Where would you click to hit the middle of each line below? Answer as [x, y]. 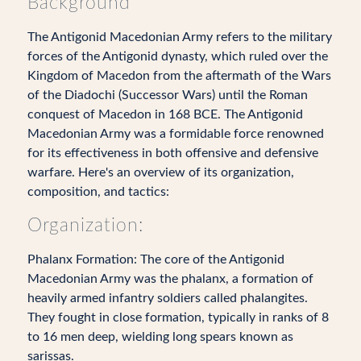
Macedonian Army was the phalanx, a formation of [170, 278]
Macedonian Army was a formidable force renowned [175, 133]
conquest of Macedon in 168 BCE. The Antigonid [165, 114]
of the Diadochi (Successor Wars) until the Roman [167, 95]
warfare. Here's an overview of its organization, [160, 172]
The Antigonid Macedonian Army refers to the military [179, 37]
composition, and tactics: [98, 191]
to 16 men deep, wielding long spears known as [160, 336]
